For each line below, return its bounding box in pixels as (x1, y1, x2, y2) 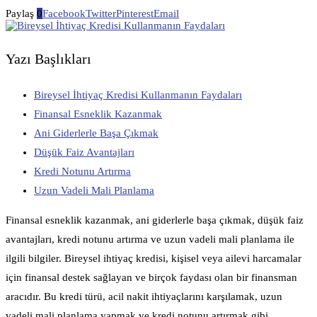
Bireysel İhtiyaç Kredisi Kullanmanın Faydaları (34, 89, 242, 101)
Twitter (86, 8, 116, 20)
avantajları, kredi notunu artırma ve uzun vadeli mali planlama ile (6, 234, 294, 246)
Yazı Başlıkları (6, 51, 91, 67)
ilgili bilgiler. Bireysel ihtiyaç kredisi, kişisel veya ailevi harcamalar (6, 253, 301, 265)
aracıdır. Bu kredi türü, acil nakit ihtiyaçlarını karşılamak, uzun (6, 291, 282, 303)
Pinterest (116, 8, 154, 20)
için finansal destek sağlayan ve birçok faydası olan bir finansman (6, 272, 297, 284)
